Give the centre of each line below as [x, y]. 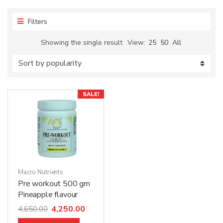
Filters [37, 21]
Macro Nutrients [41, 172]
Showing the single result [82, 42]
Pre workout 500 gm [54, 184]
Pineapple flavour [48, 195]
